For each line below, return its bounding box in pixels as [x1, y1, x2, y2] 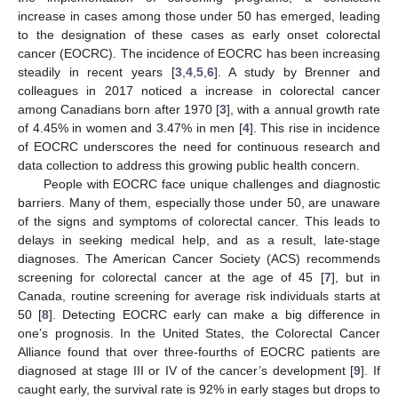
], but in [330, 269, 381, 284]
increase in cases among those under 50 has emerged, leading [18, 8, 380, 23]
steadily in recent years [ [18, 64, 175, 79]
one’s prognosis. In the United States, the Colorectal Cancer [18, 325, 380, 340]
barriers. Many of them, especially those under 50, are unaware [18, 195, 380, 210]
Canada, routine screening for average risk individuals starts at [18, 288, 380, 303]
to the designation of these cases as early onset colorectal [18, 27, 380, 42]
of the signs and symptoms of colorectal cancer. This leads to [18, 213, 380, 228]
